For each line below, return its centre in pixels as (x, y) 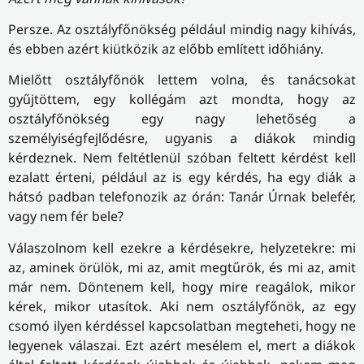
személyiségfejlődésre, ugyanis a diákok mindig (182, 139)
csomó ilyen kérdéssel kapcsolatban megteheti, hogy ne (182, 325)
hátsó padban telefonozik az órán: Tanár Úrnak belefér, (182, 197)
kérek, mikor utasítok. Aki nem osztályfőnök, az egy (182, 306)
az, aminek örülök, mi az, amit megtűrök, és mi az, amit (182, 267)
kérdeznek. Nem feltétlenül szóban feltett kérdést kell (182, 158)
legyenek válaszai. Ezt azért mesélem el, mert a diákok (182, 345)
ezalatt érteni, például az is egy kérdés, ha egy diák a (182, 178)
